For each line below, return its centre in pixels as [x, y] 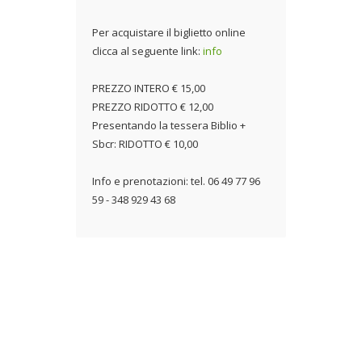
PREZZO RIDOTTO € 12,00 [153, 106]
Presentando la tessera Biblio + [169, 125]
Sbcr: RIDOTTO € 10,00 [145, 143]
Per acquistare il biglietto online [169, 32]
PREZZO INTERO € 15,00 [149, 88]
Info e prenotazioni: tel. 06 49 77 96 [176, 181]
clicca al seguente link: [147, 51]
